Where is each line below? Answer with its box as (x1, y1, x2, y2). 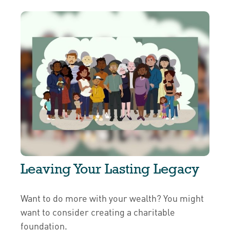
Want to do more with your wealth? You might (21, 192, 204, 204)
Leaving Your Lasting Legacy (21, 161, 199, 177)
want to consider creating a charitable (21, 206, 175, 218)
